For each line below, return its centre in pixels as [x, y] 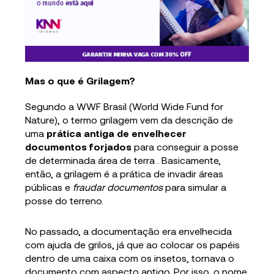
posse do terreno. [65, 201]
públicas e [48, 187]
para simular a [195, 187]
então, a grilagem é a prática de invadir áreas [124, 174]
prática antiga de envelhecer [117, 133]
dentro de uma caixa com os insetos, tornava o [130, 258]
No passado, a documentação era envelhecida [129, 231]
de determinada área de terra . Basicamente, [123, 160]
